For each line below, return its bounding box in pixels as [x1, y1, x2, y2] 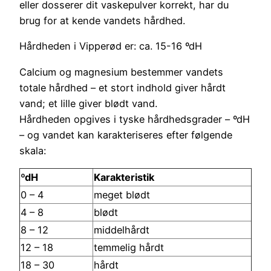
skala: [19, 144, 46, 157]
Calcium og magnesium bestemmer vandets [19, 65, 223, 78]
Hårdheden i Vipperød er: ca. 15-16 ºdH [19, 40, 202, 53]
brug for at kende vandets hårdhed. [19, 15, 185, 27]
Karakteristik [94, 171, 154, 184]
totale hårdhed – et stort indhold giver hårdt [19, 81, 226, 94]
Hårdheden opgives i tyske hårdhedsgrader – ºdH [19, 113, 250, 125]
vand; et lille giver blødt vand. [19, 97, 157, 109]
